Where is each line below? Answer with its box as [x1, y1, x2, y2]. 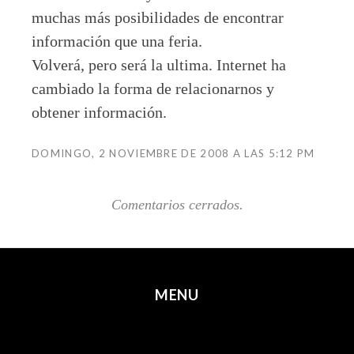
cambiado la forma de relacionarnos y [32, 79, 274, 97]
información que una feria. [32, 32, 202, 50]
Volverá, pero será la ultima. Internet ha [32, 55, 286, 73]
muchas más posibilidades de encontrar [32, 8, 284, 26]
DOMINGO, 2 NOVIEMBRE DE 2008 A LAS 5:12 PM [32, 146, 315, 160]
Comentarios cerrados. [111, 196, 243, 213]
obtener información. [32, 103, 167, 121]
